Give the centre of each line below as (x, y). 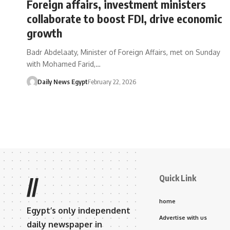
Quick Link (178, 178)
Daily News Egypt (62, 81)
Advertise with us (183, 217)
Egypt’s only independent (79, 210)
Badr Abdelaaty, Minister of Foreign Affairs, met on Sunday (123, 52)
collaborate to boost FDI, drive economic (124, 18)
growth (44, 33)
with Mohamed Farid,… (64, 64)
